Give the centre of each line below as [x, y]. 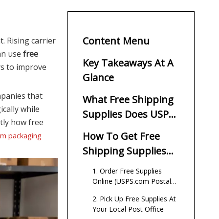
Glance [98, 78]
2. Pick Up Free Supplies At [134, 199]
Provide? [102, 129]
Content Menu [116, 41]
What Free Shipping [128, 100]
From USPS [108, 166]
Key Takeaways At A [128, 63]
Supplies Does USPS [128, 114]
